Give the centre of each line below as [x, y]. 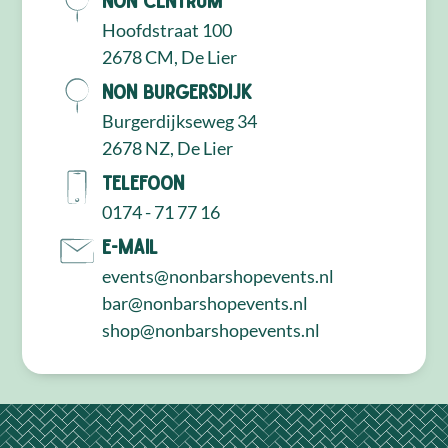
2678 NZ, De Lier [168, 147]
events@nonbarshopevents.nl [218, 275]
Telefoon [143, 181]
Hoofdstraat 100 [167, 29]
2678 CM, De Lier [170, 56]
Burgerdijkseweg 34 [180, 120]
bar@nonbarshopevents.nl [205, 302]
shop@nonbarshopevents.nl [211, 329]
